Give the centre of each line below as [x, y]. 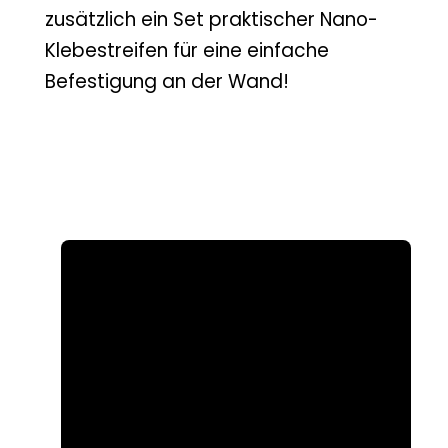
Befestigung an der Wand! [167, 81]
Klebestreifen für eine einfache [187, 50]
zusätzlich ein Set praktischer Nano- [211, 19]
